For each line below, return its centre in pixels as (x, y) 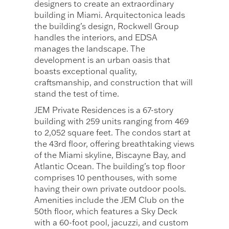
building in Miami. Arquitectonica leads (110, 15)
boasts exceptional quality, (86, 71)
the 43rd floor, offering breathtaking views (114, 144)
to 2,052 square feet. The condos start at (113, 133)
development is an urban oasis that (102, 60)
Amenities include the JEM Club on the (109, 200)
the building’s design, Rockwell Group (107, 26)
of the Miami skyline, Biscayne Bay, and (110, 155)
